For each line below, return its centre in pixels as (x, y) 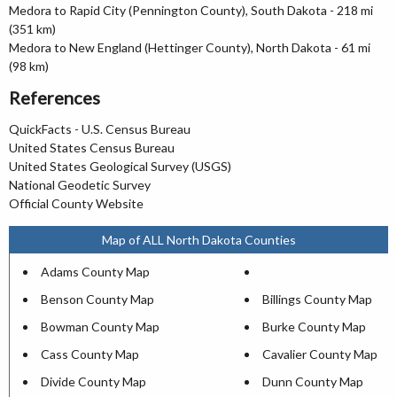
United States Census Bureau (92, 148)
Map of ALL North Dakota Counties (198, 240)
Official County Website (76, 203)
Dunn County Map (313, 381)
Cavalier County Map (320, 354)
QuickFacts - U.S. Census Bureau (100, 129)
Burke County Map (314, 327)
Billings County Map (317, 299)
